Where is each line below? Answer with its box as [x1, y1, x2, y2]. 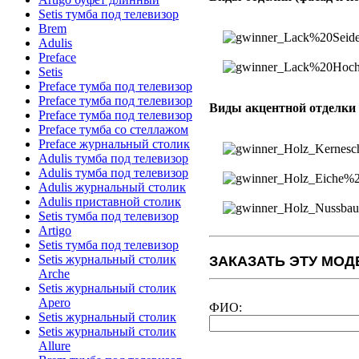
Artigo [38, 223, 71, 237]
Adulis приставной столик [38, 194, 181, 208]
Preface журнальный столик [38, 136, 190, 151]
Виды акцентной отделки [209, 100, 356, 115]
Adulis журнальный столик [38, 179, 186, 194]
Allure [38, 338, 71, 353]
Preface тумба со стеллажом [38, 122, 188, 136]
